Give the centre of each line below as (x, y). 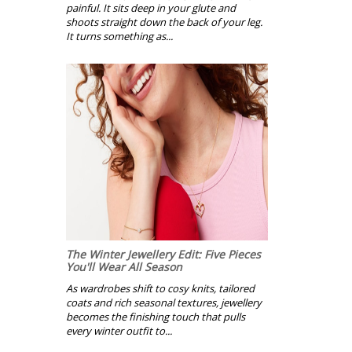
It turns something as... (119, 37)
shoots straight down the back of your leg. (164, 22)
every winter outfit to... (119, 331)
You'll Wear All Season (124, 267)
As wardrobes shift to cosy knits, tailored (160, 289)
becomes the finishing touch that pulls (156, 317)
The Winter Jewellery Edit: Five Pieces (163, 255)
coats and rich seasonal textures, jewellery (164, 303)
